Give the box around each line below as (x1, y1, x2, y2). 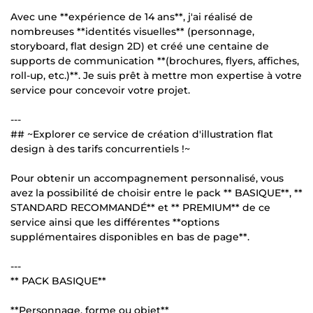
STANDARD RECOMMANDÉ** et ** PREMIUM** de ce (10, 201, 270, 214)
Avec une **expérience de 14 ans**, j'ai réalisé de (10, 10, 253, 23)
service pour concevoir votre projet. (10, 83, 190, 96)
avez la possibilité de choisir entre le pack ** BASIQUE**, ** (10, 186, 303, 199)
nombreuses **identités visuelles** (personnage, (10, 24, 254, 38)
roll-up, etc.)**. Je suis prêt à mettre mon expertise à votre (10, 68, 302, 82)
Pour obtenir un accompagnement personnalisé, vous (10, 171, 284, 184)
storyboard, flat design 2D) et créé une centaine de (10, 39, 269, 52)
